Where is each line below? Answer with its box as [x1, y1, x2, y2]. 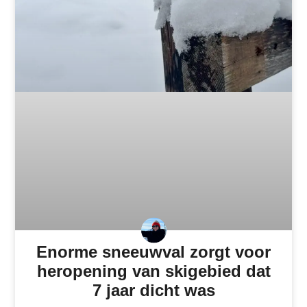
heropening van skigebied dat [36, 262, 271, 281]
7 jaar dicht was [92, 281, 215, 300]
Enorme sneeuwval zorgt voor [36, 243, 271, 262]
